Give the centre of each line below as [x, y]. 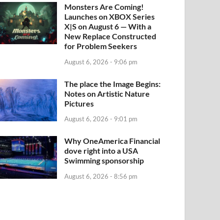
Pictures [79, 103]
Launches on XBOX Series [110, 16]
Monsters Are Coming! [104, 6]
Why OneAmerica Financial [112, 141]
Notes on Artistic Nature [107, 93]
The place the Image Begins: [113, 83]
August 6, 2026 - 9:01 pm [101, 119]
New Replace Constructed [110, 36]
